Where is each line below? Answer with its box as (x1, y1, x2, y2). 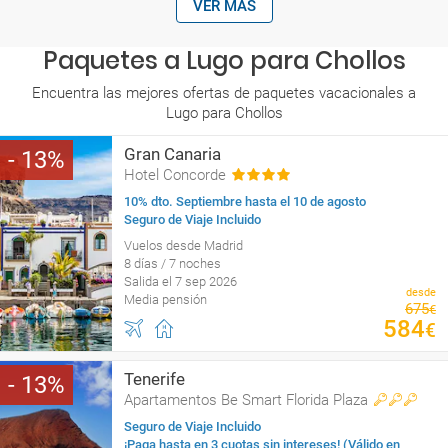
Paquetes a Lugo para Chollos (42, 44, 406, 77)
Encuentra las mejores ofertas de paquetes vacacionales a (32, 84, 416, 102)
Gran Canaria (124, 144, 221, 164)
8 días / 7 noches (124, 256, 221, 271)
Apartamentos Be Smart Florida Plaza (124, 391, 368, 409)
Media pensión (124, 292, 207, 307)
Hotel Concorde (124, 166, 226, 184)
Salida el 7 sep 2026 (124, 274, 237, 289)
